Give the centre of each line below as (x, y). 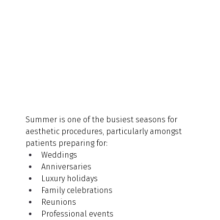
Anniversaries (67, 166)
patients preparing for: (67, 143)
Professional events (78, 214)
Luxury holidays (70, 178)
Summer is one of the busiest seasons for (103, 119)
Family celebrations (77, 190)
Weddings (59, 155)
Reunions (59, 202)
